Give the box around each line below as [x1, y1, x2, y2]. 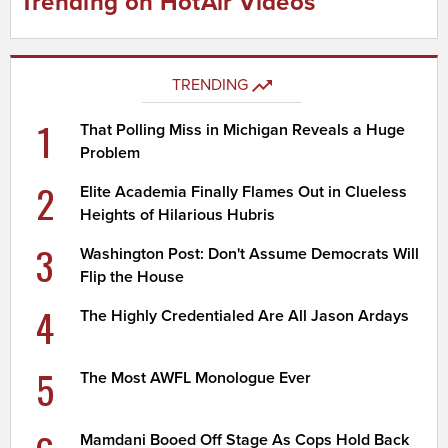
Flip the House [80, 266, 185, 287]
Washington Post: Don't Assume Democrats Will [80, 243, 420, 264]
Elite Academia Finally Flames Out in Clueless [80, 181, 408, 202]
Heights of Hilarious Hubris [80, 204, 276, 225]
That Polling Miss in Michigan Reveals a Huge [80, 119, 406, 140]
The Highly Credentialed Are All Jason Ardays [80, 305, 410, 326]
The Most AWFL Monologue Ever [80, 367, 312, 388]
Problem [80, 142, 141, 163]
